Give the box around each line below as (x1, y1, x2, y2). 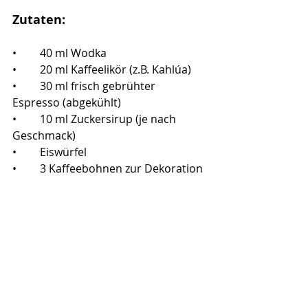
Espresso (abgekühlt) (12, 94, 121, 110)
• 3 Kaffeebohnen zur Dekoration (40, 160, 203, 176)
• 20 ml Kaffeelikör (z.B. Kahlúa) (40, 61, 191, 77)
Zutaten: (12, 10, 65, 28)
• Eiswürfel (40, 144, 87, 159)
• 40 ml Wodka (40, 45, 107, 60)
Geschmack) (12, 127, 76, 143)
